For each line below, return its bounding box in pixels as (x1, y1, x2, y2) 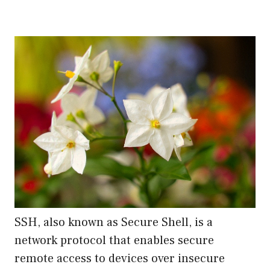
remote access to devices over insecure (14, 250, 225, 266)
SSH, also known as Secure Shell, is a (14, 214, 213, 230)
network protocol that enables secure (14, 232, 214, 248)
